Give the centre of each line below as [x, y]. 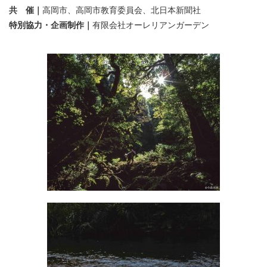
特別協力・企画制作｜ [51, 25]
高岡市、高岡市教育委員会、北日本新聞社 [122, 10]
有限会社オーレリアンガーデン [151, 25]
